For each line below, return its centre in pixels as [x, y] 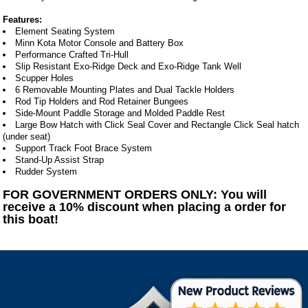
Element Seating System [65, 31]
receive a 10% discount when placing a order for [145, 207]
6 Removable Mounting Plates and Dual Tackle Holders [125, 89]
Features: [23, 19]
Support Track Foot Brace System [84, 148]
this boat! [31, 219]
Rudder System [46, 171]
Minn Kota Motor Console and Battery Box [100, 43]
